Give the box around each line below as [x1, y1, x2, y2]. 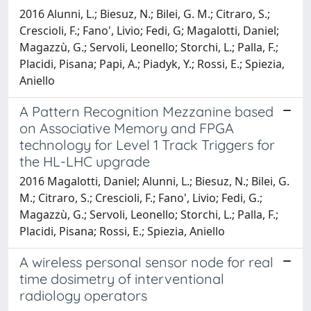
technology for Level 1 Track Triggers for [19, 135, 275, 153]
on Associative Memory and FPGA [19, 119, 234, 137]
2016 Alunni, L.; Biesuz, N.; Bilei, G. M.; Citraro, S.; [19, 6, 270, 22]
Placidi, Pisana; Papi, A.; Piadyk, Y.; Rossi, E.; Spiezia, [19, 56, 285, 72]
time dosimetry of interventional [19, 269, 224, 287]
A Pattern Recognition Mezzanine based [19, 102, 274, 120]
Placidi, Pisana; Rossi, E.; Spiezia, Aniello [19, 223, 225, 239]
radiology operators [19, 286, 147, 304]
